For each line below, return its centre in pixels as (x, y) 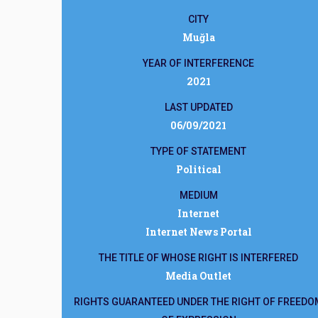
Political (198, 169)
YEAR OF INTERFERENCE (198, 63)
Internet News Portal (198, 232)
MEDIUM (198, 195)
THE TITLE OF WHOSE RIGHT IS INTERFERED (198, 258)
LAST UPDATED (198, 107)
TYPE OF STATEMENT (198, 151)
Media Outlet (198, 276)
